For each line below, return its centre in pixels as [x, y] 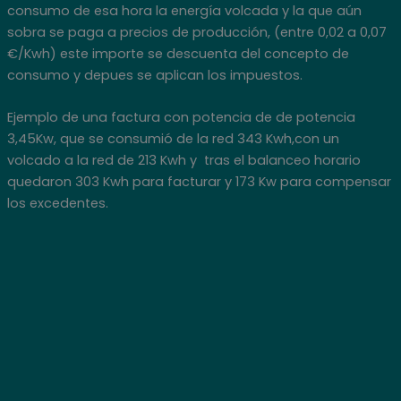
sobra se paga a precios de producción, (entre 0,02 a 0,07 [196, 32]
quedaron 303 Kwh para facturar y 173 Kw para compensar [199, 181]
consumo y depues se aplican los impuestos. [154, 75]
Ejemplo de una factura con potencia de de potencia [181, 117]
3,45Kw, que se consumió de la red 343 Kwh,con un [173, 138]
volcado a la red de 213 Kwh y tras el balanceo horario [183, 160]
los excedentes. [57, 203]
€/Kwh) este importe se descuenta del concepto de [178, 53]
